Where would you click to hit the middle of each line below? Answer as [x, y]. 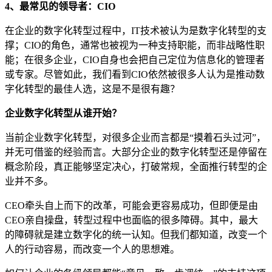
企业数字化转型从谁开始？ [63, 113]
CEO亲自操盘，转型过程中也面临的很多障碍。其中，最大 [131, 220]
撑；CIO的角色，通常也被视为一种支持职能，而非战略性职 [135, 45]
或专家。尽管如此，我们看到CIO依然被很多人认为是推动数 [135, 74]
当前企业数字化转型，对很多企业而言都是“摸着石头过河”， [135, 137]
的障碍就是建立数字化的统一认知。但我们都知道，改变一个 [136, 234]
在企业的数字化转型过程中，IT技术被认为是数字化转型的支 [136, 30]
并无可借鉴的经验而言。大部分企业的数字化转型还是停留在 [136, 152]
